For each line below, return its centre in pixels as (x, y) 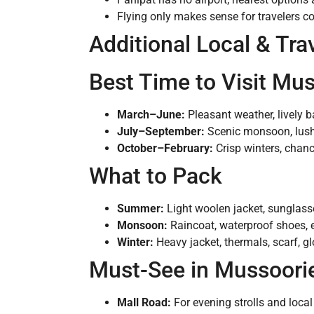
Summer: (141, 209)
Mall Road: (144, 303)
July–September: (161, 132)
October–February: (165, 149)
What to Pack (156, 176)
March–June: (151, 115)
